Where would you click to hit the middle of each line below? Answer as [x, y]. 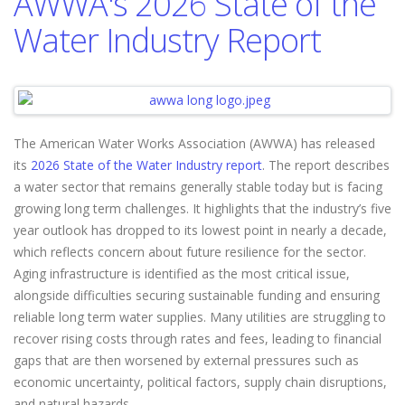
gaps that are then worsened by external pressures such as [186, 360]
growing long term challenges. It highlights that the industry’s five [202, 208]
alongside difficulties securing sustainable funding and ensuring [197, 295]
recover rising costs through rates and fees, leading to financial [198, 339]
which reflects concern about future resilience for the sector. [190, 252]
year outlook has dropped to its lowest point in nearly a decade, [200, 230]
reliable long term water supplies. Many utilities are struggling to [200, 317]
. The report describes [326, 165]
